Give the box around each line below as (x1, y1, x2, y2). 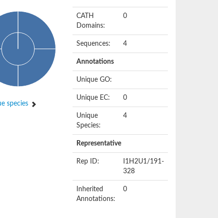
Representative (76, 140, 122, 147)
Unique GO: (76, 76, 112, 83)
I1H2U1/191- (123, 158, 164, 165)
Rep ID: (76, 158, 100, 165)
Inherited (76, 186, 104, 193)
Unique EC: (76, 94, 110, 101)
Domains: (76, 22, 106, 29)
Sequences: (76, 40, 111, 47)
